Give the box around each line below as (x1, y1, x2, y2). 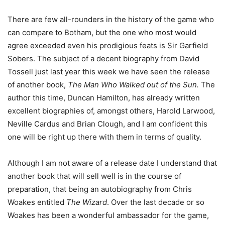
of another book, (8, 80, 68, 90)
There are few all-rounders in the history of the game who (8, 15, 214, 25)
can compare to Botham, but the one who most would (8, 28, 196, 38)
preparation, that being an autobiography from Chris (8, 184, 192, 194)
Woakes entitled (8, 197, 66, 207)
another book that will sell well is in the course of (8, 171, 181, 181)
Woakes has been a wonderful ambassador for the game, (8, 210, 209, 220)
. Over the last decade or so (107, 197, 204, 207)
